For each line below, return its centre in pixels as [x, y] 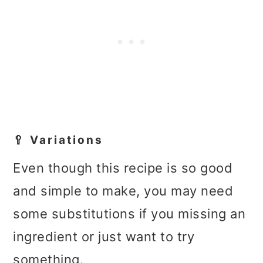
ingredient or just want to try [104, 236]
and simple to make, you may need [123, 190]
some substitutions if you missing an [129, 213]
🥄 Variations [58, 140]
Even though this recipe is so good [123, 168]
